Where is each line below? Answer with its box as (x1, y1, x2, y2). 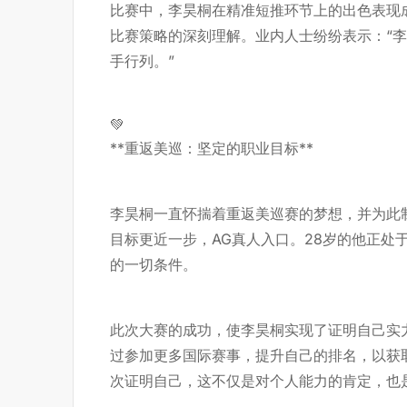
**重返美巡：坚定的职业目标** (110, 139, 313, 157)
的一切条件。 (110, 255, 197, 273)
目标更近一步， (110, 230, 212, 248)
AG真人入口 (212, 230, 290, 248)
